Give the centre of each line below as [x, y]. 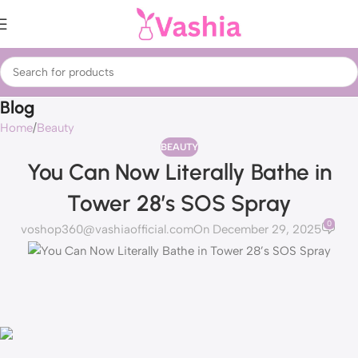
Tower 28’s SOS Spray [179, 203]
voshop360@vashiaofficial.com [107, 230]
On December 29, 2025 [258, 230]
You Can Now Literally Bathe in [179, 172]
